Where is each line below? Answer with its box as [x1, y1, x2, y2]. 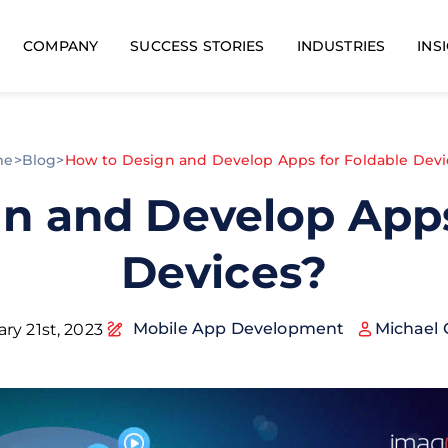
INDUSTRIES [296, 37, 386, 55]
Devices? [120, 245, 328, 299]
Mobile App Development [132, 319, 345, 338]
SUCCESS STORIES [130, 37, 265, 55]
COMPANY [23, 36, 99, 55]
